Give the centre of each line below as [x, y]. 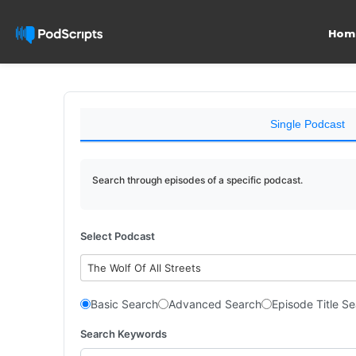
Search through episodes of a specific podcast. [197, 180]
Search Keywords [124, 333]
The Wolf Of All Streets [145, 268]
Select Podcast [118, 236]
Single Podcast [307, 124]
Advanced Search [215, 304]
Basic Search [124, 304]
